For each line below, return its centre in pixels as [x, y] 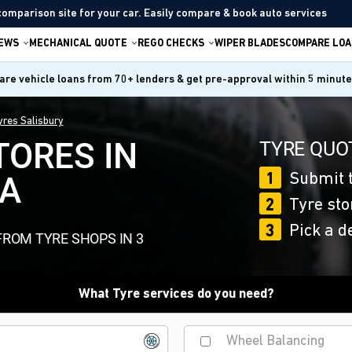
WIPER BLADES [249, 43]
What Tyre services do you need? [176, 294]
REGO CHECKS [170, 43]
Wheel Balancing [275, 341]
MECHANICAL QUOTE [78, 43]
